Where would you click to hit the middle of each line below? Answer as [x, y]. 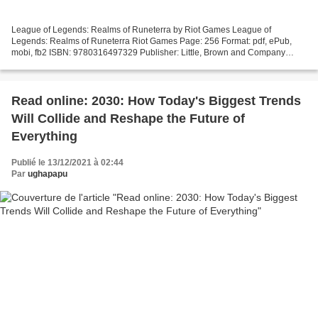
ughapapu [48, 174]
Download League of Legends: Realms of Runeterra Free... [125, 64]
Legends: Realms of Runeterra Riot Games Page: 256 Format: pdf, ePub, [152, 41]
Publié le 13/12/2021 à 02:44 [67, 162]
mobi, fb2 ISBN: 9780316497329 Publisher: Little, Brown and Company [148, 52]
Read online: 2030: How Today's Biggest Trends [156, 100]
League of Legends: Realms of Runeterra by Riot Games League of [141, 29]
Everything [44, 136]
